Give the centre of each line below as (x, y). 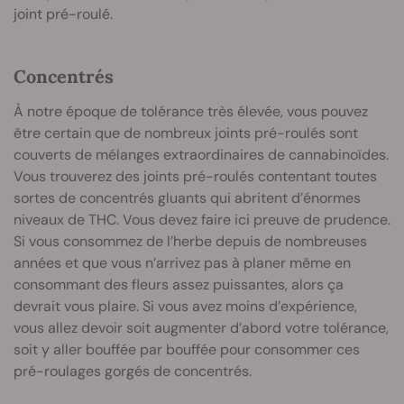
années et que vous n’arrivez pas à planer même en (182, 263)
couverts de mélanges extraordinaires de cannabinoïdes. (201, 155)
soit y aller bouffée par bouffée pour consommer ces (187, 350)
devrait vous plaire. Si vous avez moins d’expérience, (185, 307)
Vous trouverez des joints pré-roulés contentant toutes (195, 177)
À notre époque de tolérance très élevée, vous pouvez (191, 112)
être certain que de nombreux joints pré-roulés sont (186, 133)
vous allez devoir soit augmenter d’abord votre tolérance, (201, 328)
